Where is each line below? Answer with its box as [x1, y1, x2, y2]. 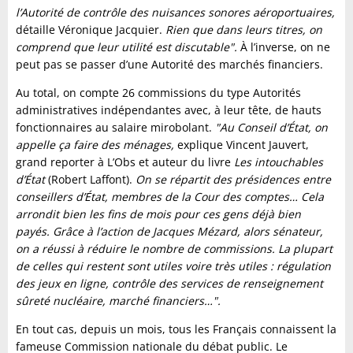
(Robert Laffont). [45, 172, 132, 188]
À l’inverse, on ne [240, 39, 330, 55]
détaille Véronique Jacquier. [16, 22, 165, 38]
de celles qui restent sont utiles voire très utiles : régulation [16, 258, 331, 274]
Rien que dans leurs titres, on [165, 22, 322, 38]
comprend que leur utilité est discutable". [16, 39, 240, 55]
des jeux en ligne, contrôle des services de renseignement [16, 276, 323, 292]
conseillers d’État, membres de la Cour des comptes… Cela [16, 189, 324, 205]
